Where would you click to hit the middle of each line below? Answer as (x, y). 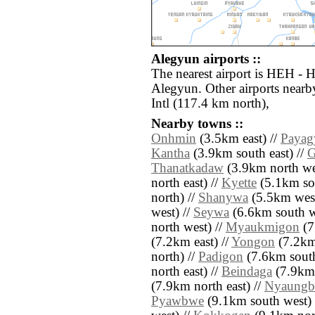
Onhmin (174, 139)
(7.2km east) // (191, 242)
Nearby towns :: (197, 124)
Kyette (239, 183)
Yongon (253, 242)
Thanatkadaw (187, 168)
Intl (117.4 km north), (210, 104)
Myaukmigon (263, 227)
